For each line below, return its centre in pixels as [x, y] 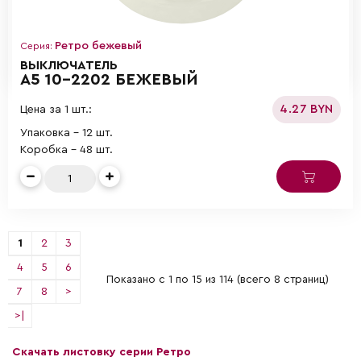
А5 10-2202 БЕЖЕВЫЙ [109, 79]
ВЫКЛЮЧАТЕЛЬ [69, 65]
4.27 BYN [307, 109]
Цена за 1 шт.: [56, 109]
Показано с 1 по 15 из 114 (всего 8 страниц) [218, 279]
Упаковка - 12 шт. [66, 133]
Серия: [37, 46]
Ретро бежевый [98, 46]
